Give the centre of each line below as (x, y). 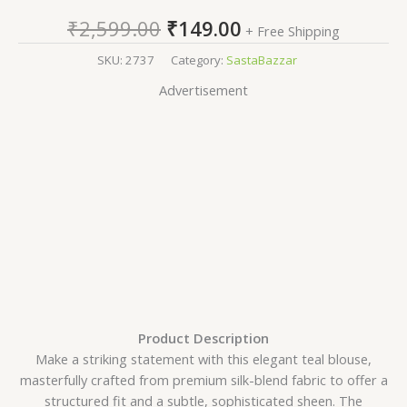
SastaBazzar (261, 60)
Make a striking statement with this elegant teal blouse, (203, 359)
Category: (198, 60)
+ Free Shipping (293, 30)
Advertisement (203, 90)
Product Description (203, 338)
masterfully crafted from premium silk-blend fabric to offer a (203, 380)
